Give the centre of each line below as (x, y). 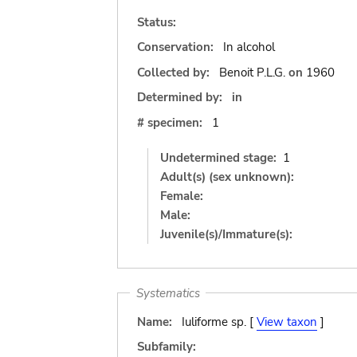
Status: (157, 22)
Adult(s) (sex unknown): (227, 177)
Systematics (168, 293)
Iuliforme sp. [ (219, 322)
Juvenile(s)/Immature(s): (226, 234)
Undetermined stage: (218, 157)
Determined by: (180, 97)
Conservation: (175, 47)
